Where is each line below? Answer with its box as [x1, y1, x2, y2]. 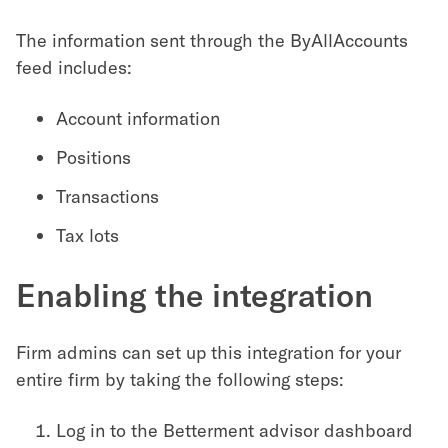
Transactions [56, 185, 159, 207]
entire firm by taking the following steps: [16, 368, 344, 390]
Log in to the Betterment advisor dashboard [56, 419, 413, 441]
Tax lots [56, 224, 119, 246]
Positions [56, 146, 131, 168]
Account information [56, 107, 220, 129]
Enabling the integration [16, 275, 373, 313]
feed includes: [16, 56, 132, 78]
